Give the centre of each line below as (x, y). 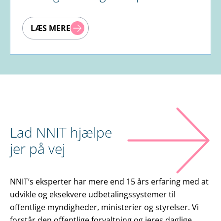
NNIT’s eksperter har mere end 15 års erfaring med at (109, 182)
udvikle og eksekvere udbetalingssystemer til (93, 195)
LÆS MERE (51, 28)
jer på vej (37, 149)
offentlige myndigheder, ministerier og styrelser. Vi (104, 207)
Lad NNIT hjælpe (61, 132)
